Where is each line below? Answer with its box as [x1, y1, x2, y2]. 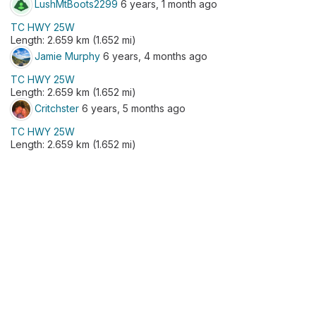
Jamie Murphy [35, 49, 100, 62]
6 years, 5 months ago [79, 102, 186, 114]
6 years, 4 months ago [100, 49, 207, 62]
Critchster [35, 102, 79, 114]
